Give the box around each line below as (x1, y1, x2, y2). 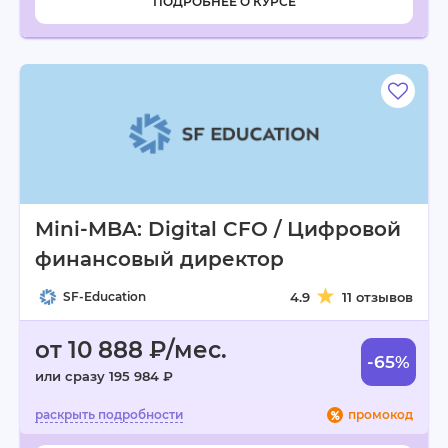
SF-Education (63, 289, 146, 304)
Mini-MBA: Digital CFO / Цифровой (35, 217, 401, 241)
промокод (348, 407, 413, 422)
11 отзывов (342, 289, 413, 305)
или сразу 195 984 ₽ (35, 368, 173, 384)
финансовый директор (35, 247, 284, 271)
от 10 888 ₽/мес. (35, 336, 227, 364)
